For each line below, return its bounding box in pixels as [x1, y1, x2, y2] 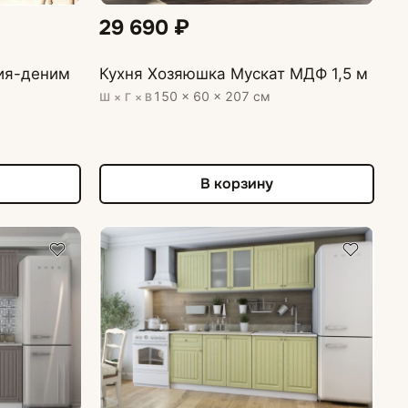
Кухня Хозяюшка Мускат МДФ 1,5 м [99, 64, 369, 83]
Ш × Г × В [99, 89, 153, 104]
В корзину [200, 174, 274, 194]
